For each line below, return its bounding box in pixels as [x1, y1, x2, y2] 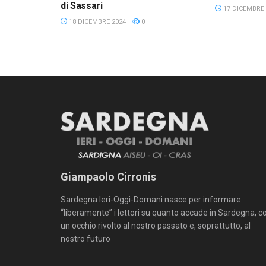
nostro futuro [61, 234, 110, 244]
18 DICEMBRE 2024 [67, 17, 126, 26]
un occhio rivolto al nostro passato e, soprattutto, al [61, 221, 251, 231]
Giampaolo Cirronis [61, 170, 156, 183]
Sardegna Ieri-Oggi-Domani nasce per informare [61, 195, 241, 205]
